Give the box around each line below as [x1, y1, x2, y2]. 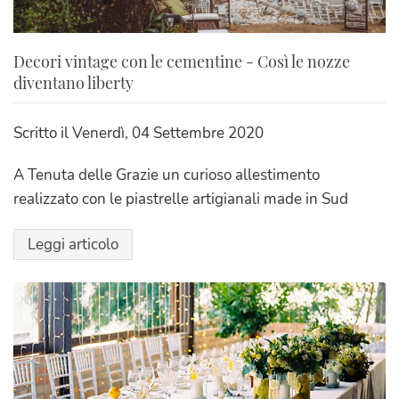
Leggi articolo [28, 234, 118, 256]
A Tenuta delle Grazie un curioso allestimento [13, 165, 320, 186]
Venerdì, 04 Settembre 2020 [72, 123, 264, 144]
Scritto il [13, 123, 72, 144]
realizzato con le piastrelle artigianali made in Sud [13, 189, 348, 210]
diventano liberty [13, 72, 134, 94]
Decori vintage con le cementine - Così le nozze [13, 51, 350, 73]
